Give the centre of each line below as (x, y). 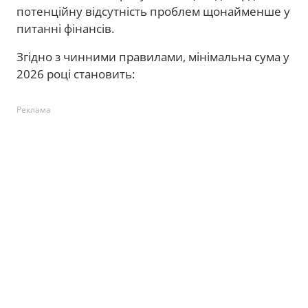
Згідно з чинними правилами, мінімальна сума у (153, 57)
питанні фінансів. (65, 29)
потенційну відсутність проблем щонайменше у (153, 11)
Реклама (34, 110)
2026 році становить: (76, 74)
